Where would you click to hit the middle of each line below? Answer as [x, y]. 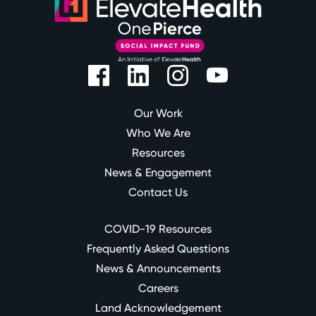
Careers [158, 288]
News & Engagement [158, 172]
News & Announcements [158, 268]
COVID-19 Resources [158, 229]
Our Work [158, 113]
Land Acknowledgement [158, 308]
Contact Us [158, 192]
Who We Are [158, 133]
